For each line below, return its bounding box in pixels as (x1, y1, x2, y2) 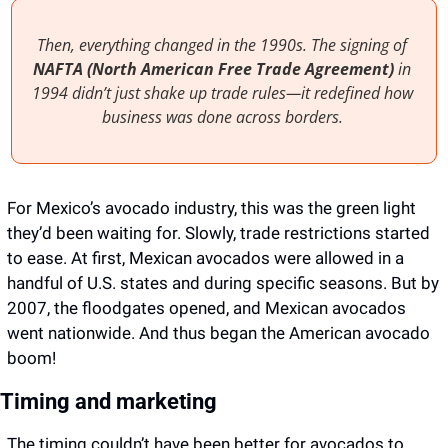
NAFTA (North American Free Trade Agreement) (33, 58, 394, 80)
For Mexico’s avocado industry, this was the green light (7, 198, 416, 218)
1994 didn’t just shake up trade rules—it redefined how (31, 82, 413, 104)
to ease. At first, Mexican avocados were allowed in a (7, 248, 404, 268)
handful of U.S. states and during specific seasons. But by (7, 273, 439, 293)
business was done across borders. (101, 106, 347, 128)
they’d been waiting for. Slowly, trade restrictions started (7, 223, 430, 243)
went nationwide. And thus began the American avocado (7, 323, 430, 343)
